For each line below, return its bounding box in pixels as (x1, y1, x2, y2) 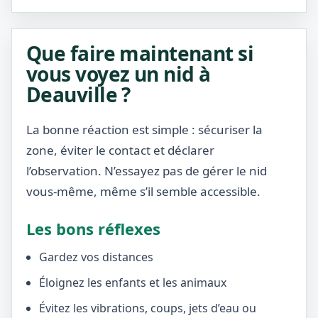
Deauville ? (26, 81, 131, 108)
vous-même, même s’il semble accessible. (26, 183, 261, 199)
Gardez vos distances (39, 249, 153, 265)
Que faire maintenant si (26, 40, 254, 67)
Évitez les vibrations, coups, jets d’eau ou (39, 300, 256, 316)
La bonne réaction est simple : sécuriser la (26, 121, 263, 138)
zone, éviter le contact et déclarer (26, 142, 214, 158)
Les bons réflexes (26, 218, 160, 239)
